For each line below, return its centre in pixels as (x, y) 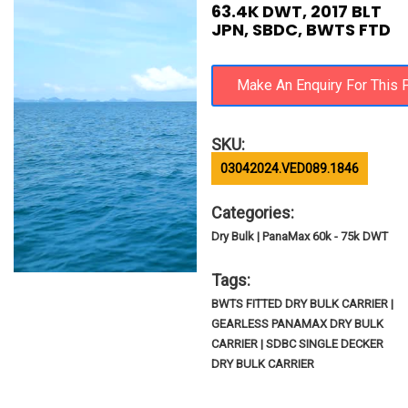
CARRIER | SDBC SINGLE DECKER (298, 344)
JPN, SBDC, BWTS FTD (301, 30)
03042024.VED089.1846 (290, 168)
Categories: (253, 213)
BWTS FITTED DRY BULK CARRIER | (303, 304)
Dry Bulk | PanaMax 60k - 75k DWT (300, 236)
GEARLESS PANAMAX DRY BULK (298, 324)
